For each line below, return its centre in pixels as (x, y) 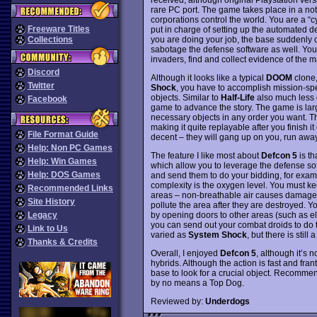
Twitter (41, 86)
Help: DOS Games (64, 175)
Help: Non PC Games (70, 148)
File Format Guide (63, 134)
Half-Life (237, 97)
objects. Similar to (185, 97)
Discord (44, 72)
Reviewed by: (178, 301)
